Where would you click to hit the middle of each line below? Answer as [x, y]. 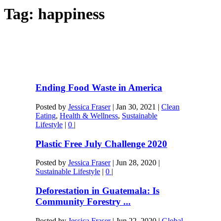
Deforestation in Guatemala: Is [97, 191]
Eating [45, 115]
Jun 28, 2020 [136, 163]
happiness [71, 14]
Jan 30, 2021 [136, 107]
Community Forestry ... [83, 202]
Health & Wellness [89, 115]
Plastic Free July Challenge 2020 [101, 144]
